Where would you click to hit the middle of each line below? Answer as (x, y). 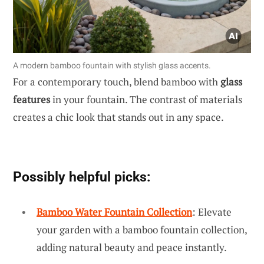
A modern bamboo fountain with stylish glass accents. (112, 65)
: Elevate (212, 212)
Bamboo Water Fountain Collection (114, 212)
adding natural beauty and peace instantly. (132, 247)
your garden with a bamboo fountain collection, (142, 229)
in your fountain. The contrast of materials (146, 99)
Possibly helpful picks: (82, 176)
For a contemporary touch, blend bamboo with (117, 81)
